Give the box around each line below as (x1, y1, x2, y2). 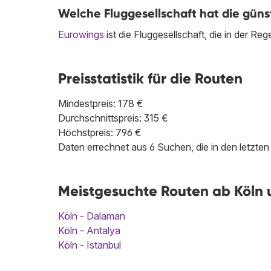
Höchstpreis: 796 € (58, 126, 142, 139)
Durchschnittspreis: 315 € (58, 112, 168, 125)
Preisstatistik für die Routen (58, 70, 243, 88)
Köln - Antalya (58, 224, 120, 237)
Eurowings (58, 28, 104, 41)
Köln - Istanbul (58, 239, 121, 252)
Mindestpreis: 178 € (58, 97, 143, 110)
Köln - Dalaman (58, 210, 125, 223)
